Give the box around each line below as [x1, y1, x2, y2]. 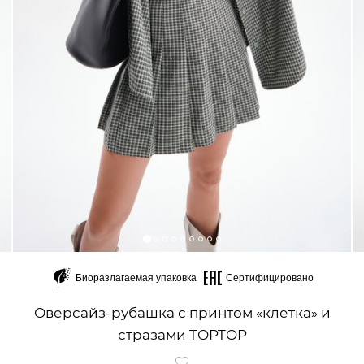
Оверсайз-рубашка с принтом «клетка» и [33, 305, 331, 321]
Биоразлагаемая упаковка [75, 271, 197, 284]
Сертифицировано [225, 271, 314, 284]
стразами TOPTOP [117, 327, 247, 343]
